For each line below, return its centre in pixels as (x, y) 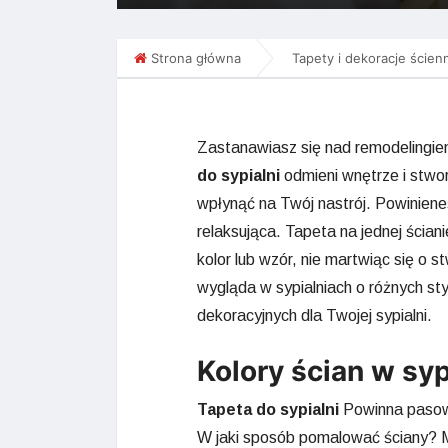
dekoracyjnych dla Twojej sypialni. (314, 315)
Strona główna (196, 58)
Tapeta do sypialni (270, 409)
